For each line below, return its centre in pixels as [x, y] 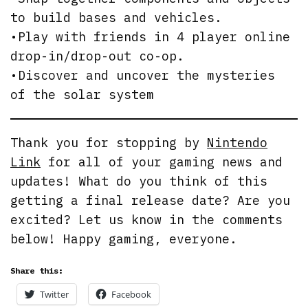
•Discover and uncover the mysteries [143, 76]
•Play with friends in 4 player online [151, 37]
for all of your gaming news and [162, 162]
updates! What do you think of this [139, 181]
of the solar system [82, 95]
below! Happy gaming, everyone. [124, 239]
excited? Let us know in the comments [147, 220]
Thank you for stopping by [109, 143]
